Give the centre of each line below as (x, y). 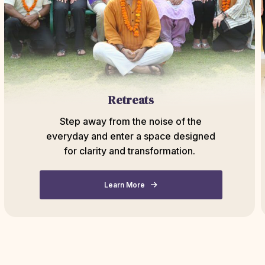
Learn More (125, 185)
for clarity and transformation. (131, 151)
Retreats (131, 100)
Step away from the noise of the (131, 121)
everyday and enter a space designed (131, 136)
